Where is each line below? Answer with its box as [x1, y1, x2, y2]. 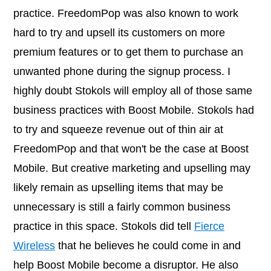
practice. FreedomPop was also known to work [13, 7, 238, 20]
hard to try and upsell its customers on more [13, 27, 225, 39]
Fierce [194, 220, 224, 233]
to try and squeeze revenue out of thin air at [13, 123, 223, 136]
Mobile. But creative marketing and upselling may [13, 162, 250, 175]
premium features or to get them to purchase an [13, 46, 243, 59]
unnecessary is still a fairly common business [13, 201, 230, 214]
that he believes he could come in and [55, 240, 241, 252]
